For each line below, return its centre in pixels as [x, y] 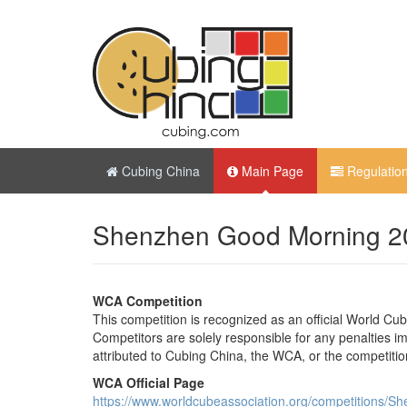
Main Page [271, 170]
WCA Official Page [149, 382]
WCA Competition [148, 300]
